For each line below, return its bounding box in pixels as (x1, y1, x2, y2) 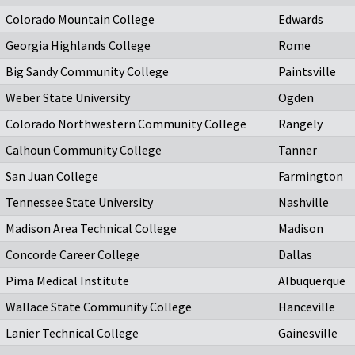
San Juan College (6, 168, 98, 185)
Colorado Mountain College (6, 11, 155, 28)
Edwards (278, 11, 323, 28)
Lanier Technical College (6, 325, 139, 342)
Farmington (278, 168, 343, 185)
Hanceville (278, 299, 335, 315)
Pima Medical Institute (6, 273, 129, 289)
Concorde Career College (6, 246, 139, 263)
